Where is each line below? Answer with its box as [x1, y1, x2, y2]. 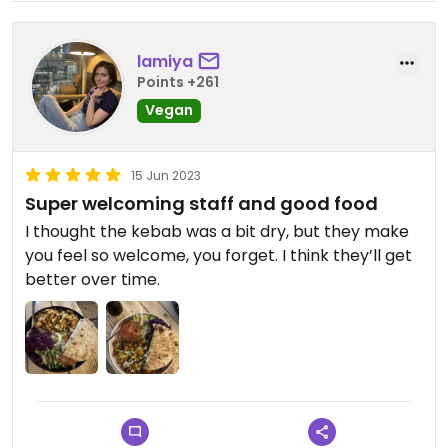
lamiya [137, 50, 193, 73]
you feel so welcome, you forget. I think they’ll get [25, 243, 412, 267]
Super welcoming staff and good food [25, 190, 378, 216]
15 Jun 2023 [131, 166, 201, 184]
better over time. [25, 267, 160, 291]
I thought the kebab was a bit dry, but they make [25, 219, 409, 243]
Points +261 [137, 72, 219, 92]
